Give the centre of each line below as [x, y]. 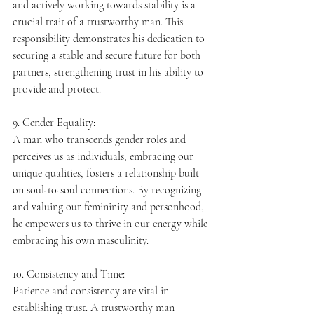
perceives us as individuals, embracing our [104, 156]
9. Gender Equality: [54, 122]
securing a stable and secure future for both [108, 55]
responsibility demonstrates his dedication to [110, 38]
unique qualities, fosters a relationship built [107, 173]
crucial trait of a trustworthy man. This [99, 21]
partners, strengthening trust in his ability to [109, 72]
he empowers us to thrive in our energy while [111, 223]
